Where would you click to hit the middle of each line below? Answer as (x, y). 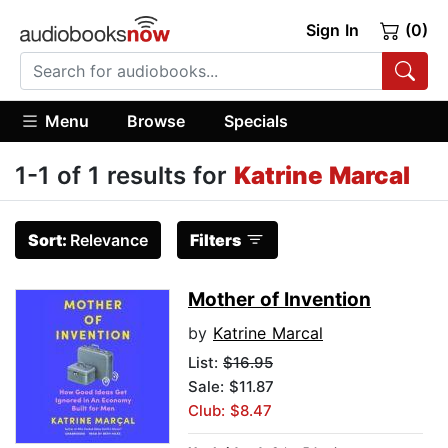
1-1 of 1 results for (124, 176)
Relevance (109, 240)
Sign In (332, 30)
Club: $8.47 (230, 411)
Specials (255, 120)
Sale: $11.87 (231, 387)
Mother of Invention (279, 300)
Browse (156, 120)
